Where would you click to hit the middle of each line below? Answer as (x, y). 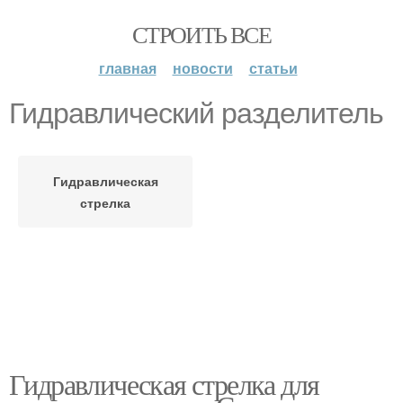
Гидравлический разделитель (196, 113)
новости (202, 68)
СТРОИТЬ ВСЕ (201, 34)
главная (127, 68)
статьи (273, 68)
